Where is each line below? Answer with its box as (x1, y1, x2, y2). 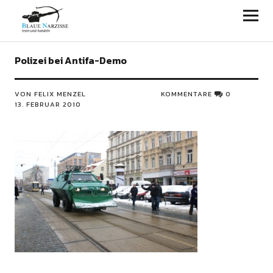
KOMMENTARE (161, 89, 213, 99)
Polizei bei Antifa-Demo (14, 53, 127, 68)
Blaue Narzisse (14, 5, 125, 26)
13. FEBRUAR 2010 (14, 99, 81, 109)
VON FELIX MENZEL (14, 89, 86, 99)
